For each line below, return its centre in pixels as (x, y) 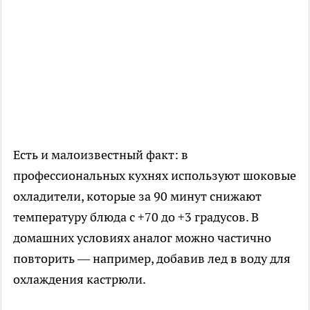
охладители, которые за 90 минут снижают (137, 197)
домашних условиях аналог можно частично (142, 238)
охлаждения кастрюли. (80, 280)
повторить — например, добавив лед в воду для (152, 259)
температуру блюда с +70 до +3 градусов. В (136, 217)
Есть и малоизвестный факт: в (101, 155)
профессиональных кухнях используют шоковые (155, 176)
